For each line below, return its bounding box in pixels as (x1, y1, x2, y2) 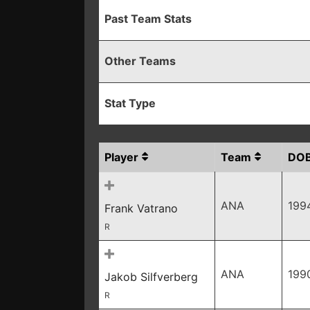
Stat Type (104, 96, 156, 110)
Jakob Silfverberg (104, 270, 198, 284)
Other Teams (104, 54, 176, 68)
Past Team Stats (104, 12, 192, 26)
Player (104, 150, 138, 164)
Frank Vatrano (104, 201, 178, 215)
